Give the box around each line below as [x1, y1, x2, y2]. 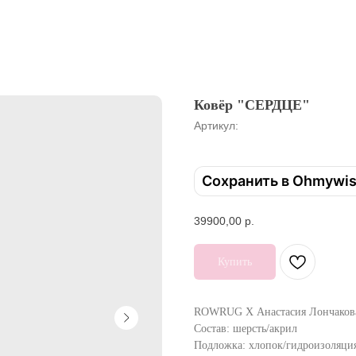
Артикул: [194, 119, 238, 132]
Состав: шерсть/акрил [194, 322, 297, 335]
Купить [218, 255, 252, 268]
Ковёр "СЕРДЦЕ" [194, 97, 310, 113]
